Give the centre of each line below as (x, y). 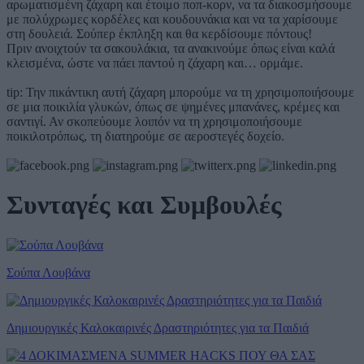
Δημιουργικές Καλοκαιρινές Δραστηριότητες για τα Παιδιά (158, 327)
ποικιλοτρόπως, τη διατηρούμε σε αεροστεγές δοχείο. (145, 136)
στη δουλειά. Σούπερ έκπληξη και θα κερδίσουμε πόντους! (161, 33)
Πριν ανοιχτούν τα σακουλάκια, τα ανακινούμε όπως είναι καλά (171, 48)
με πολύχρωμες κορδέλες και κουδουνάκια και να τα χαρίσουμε (172, 19)
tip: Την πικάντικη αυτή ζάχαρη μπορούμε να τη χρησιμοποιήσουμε (180, 92)
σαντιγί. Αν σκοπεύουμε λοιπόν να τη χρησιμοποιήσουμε (154, 121)
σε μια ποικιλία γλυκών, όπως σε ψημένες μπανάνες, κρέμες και (173, 106)
